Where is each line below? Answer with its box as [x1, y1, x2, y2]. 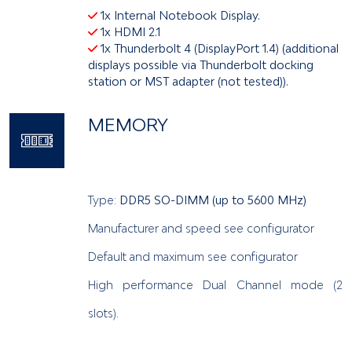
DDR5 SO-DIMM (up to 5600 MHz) [116, 192, 306, 207]
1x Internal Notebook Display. [97, 8, 260, 22]
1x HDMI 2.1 [97, 24, 160, 38]
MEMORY [88, 113, 168, 135]
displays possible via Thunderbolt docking [88, 57, 313, 71]
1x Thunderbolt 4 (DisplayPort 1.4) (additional [97, 41, 339, 55]
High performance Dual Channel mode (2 [88, 277, 343, 291]
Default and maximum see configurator [88, 249, 298, 263]
